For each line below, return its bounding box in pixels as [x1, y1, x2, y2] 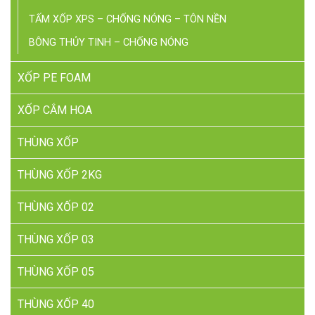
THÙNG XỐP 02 [18, 200, 94, 214]
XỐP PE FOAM [18, 71, 91, 85]
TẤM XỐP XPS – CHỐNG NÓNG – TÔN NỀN [29, 13, 226, 26]
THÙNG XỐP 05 [18, 265, 94, 279]
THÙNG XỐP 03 [18, 233, 94, 247]
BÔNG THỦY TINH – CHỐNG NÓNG [29, 37, 188, 49]
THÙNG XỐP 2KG [18, 168, 102, 182]
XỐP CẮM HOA [18, 103, 92, 117]
